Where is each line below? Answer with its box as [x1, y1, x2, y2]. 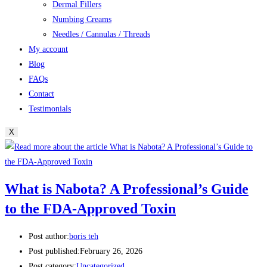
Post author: [29, 231, 69, 241]
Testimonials [29, 104, 71, 114]
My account [29, 45, 68, 54]
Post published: [29, 246, 80, 256]
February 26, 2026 [80, 246, 142, 256]
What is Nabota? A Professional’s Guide [5, 181, 249, 197]
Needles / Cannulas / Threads [52, 30, 150, 39]
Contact [29, 89, 54, 99]
